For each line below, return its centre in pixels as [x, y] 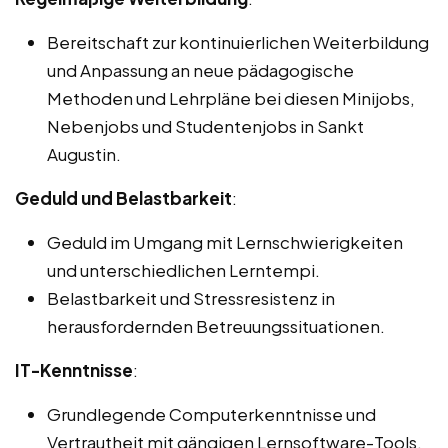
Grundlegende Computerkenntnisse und [211, 413]
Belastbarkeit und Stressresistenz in [191, 297]
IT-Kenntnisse [74, 369]
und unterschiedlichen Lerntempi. [183, 269]
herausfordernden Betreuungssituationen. [216, 325]
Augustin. [84, 153]
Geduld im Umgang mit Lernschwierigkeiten [225, 241]
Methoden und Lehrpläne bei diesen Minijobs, [231, 97]
